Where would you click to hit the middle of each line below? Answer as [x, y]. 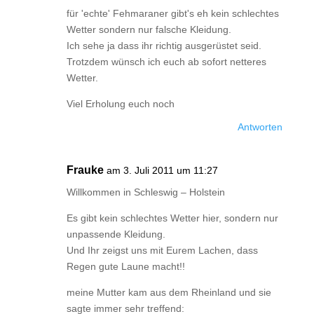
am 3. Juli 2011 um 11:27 [162, 170]
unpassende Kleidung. [116, 234]
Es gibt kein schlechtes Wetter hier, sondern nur [172, 218]
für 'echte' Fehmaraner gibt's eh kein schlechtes [172, 13]
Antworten [260, 127]
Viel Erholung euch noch [120, 104]
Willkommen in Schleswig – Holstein [145, 192]
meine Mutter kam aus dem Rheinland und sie [169, 292]
